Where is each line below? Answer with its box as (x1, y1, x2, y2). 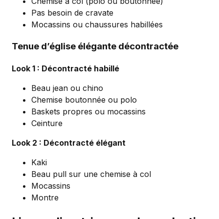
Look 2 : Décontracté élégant (12, 137, 126, 148)
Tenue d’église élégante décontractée (12, 41, 178, 52)
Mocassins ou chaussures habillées (31, 20, 163, 30)
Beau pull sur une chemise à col (31, 169, 151, 179)
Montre (31, 192, 59, 202)
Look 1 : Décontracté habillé (12, 63, 119, 73)
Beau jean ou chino (31, 83, 103, 93)
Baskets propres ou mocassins (31, 106, 146, 116)
